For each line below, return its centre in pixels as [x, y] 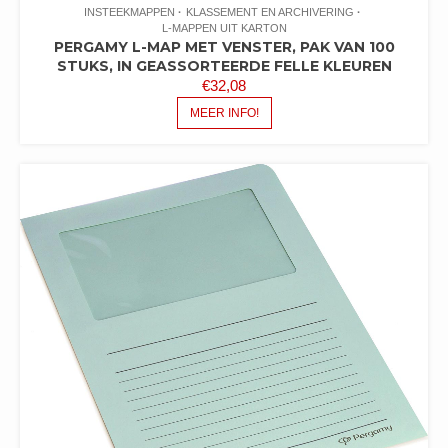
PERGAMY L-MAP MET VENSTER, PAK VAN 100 [224, 46]
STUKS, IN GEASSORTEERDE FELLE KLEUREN [224, 65]
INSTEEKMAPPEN [129, 11]
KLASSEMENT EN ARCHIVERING [269, 11]
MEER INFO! [224, 112]
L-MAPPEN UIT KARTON [224, 27]
